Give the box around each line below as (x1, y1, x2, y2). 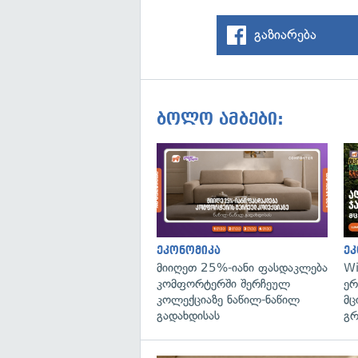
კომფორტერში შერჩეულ (157, 276, 290, 291)
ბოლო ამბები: (157, 109, 284, 129)
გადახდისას (157, 308, 220, 323)
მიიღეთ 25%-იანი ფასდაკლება (157, 260, 328, 275)
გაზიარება (254, 26, 317, 42)
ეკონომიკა (157, 244, 221, 257)
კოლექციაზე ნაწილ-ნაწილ (157, 292, 300, 307)
